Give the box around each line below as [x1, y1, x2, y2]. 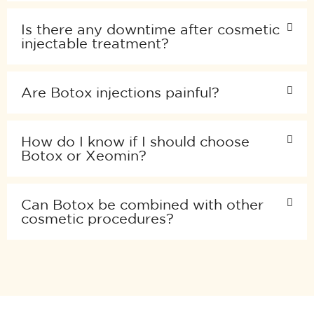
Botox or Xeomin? [21, 147, 146, 164]
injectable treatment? [21, 35, 169, 52]
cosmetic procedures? [21, 210, 174, 227]
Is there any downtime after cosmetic [21, 21, 280, 38]
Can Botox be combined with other [21, 196, 264, 213]
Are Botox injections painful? [21, 84, 219, 101]
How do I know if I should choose [21, 133, 250, 150]
